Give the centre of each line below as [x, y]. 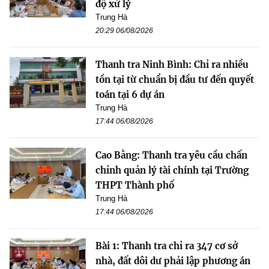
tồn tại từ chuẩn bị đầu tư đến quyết [175, 80]
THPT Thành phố [135, 186]
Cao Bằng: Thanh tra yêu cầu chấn [171, 156]
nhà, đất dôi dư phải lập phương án [173, 261]
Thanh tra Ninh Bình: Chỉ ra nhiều [172, 65]
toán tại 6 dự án [130, 95]
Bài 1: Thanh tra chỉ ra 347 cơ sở [167, 246]
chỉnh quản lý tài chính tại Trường [172, 171]
